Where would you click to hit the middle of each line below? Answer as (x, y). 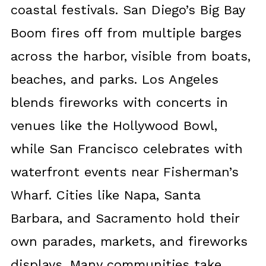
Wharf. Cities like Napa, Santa (105, 195)
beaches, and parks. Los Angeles (114, 79)
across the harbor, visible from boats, (130, 56)
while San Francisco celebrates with (126, 148)
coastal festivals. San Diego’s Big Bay (127, 9)
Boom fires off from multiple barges (126, 33)
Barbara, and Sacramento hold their (125, 218)
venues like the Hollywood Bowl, (114, 125)
